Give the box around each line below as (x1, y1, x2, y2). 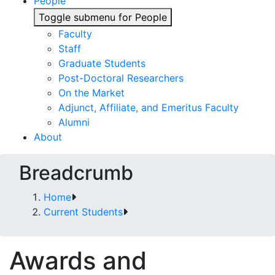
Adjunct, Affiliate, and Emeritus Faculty (58, 101, 239, 114)
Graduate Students (58, 57, 145, 69)
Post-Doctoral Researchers (58, 72, 184, 84)
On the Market (58, 87, 125, 99)
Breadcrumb (19, 161, 133, 185)
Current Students (44, 206, 123, 218)
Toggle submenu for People (39, 11, 167, 23)
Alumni (58, 116, 90, 128)
